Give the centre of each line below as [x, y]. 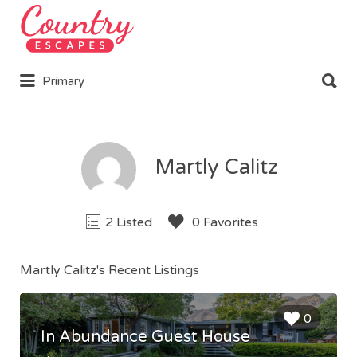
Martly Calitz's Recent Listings [110, 270]
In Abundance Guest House [145, 337]
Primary [63, 82]
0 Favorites [224, 223]
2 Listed [129, 223]
